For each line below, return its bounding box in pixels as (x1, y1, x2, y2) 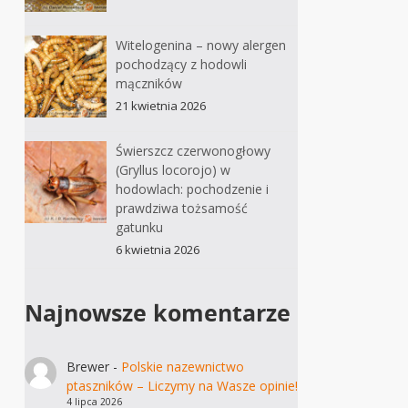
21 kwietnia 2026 (116, 97, 207, 115)
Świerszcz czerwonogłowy (116, 142, 271, 160)
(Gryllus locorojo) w (116, 161, 231, 179)
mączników (116, 75, 183, 93)
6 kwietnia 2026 (116, 241, 200, 259)
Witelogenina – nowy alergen (116, 36, 287, 55)
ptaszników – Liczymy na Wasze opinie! (66, 377, 298, 395)
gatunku (116, 219, 164, 237)
